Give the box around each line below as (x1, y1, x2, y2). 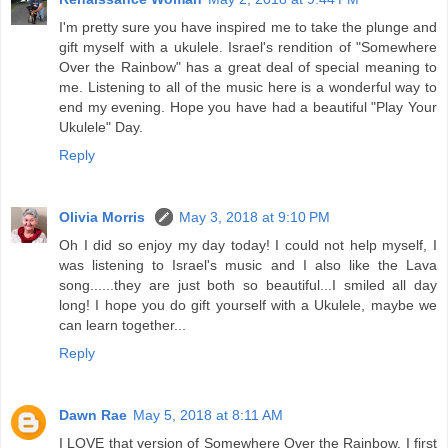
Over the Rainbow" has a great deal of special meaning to (59, 59, 437, 76)
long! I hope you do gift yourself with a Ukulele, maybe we (59, 297, 437, 314)
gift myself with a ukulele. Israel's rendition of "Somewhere (59, 39, 437, 56)
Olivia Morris (59, 209, 149, 226)
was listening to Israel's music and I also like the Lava (59, 257, 437, 274)
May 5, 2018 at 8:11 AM (133, 407, 283, 424)
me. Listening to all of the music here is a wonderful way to (59, 79, 437, 96)
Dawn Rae (59, 407, 127, 424)
